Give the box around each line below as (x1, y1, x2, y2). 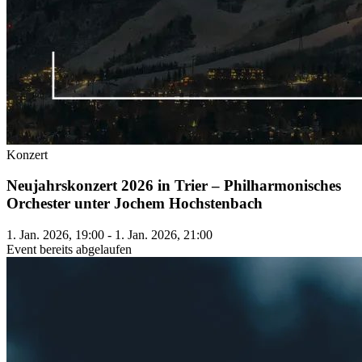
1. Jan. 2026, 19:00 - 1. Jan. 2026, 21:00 (6, 228, 213, 242)
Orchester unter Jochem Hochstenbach (6, 195, 263, 213)
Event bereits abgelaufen (6, 242, 132, 257)
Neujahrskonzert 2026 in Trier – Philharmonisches (6, 177, 341, 195)
